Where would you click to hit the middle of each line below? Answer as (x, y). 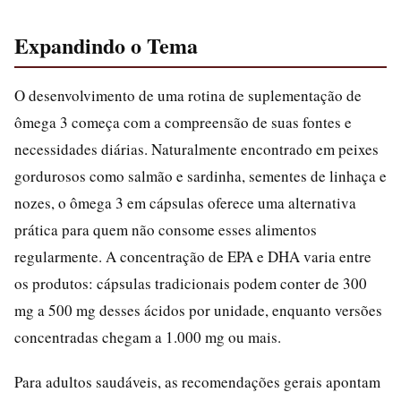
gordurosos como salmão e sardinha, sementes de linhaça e (200, 176)
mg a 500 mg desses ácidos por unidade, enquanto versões (198, 310)
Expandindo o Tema (106, 45)
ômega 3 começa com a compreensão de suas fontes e (183, 122)
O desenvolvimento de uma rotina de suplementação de (188, 95)
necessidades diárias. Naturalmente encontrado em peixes (196, 149)
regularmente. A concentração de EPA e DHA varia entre (193, 256)
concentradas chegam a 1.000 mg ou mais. (148, 337)
